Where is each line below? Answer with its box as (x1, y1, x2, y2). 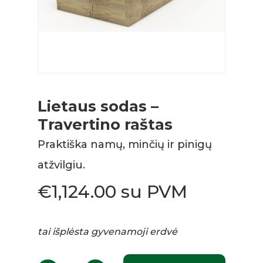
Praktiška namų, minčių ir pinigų (38, 138, 212, 151)
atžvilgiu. (38, 159, 85, 171)
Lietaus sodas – (38, 97, 159, 115)
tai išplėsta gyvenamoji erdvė (38, 226, 177, 237)
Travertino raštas (38, 115, 173, 133)
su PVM (121, 181, 187, 203)
